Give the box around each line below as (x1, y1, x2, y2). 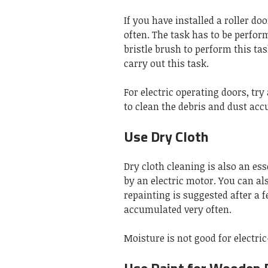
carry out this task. (124, 57, 209, 71)
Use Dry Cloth (124, 126, 209, 148)
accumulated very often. (124, 203, 232, 217)
